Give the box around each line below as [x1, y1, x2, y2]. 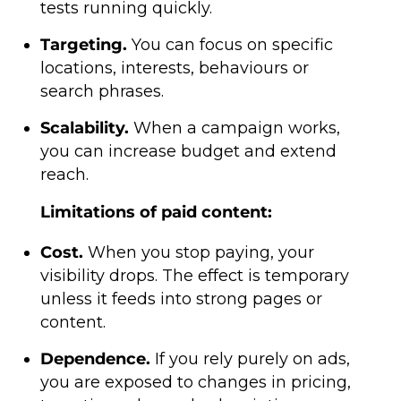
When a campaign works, [128, 118, 340, 138]
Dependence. [39, 349, 150, 369]
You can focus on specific [126, 35, 333, 55]
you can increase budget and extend [39, 141, 337, 161]
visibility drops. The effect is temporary [39, 266, 349, 286]
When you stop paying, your [82, 243, 314, 262]
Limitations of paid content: [39, 202, 272, 222]
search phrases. [39, 81, 164, 101]
